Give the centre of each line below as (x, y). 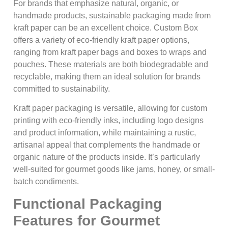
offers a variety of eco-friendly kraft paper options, (101, 40)
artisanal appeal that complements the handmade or (107, 145)
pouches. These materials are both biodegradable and (111, 64)
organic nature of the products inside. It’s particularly (107, 157)
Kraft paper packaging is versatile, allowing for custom (110, 108)
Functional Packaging (88, 204)
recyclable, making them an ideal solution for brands (107, 76)
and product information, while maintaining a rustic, (105, 133)
